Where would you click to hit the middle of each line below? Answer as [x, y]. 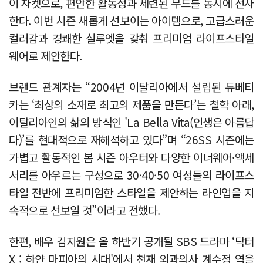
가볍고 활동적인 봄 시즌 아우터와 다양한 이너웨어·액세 [131, 157]
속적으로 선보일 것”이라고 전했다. [85, 210]
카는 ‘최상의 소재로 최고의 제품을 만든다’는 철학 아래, [131, 104]
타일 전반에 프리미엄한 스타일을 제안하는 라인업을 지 [131, 192]
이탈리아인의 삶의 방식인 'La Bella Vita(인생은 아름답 [131, 122]
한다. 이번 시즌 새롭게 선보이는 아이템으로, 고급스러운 [131, 20]
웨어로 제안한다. [45, 55]
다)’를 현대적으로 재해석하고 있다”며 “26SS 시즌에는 [131, 139]
